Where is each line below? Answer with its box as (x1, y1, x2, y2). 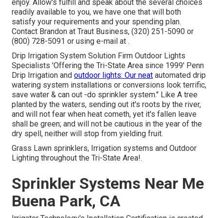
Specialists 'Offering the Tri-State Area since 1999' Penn (12, 61, 204, 71)
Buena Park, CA (12, 192, 120, 211)
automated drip (153, 71, 206, 80)
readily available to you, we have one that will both (12, 7, 181, 17)
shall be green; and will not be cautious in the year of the (12, 119, 202, 129)
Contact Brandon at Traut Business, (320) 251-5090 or (12, 27, 194, 36)
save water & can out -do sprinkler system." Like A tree (12, 90, 198, 100)
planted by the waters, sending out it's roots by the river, (12, 100, 201, 109)
